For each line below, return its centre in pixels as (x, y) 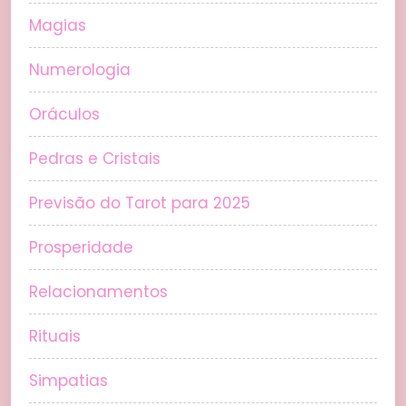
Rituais (55, 337)
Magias (58, 26)
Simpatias (68, 381)
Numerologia (80, 70)
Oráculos (64, 115)
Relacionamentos (98, 292)
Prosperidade (81, 248)
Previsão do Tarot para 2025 (140, 203)
